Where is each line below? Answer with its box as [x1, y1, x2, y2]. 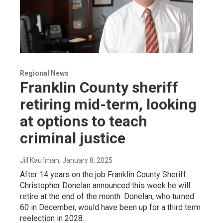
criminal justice [20, 129, 125, 147]
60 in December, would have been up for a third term [20, 202, 201, 212]
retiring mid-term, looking [20, 95, 197, 113]
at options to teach [20, 112, 147, 130]
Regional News [20, 69, 69, 77]
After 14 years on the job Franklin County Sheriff [20, 169, 186, 179]
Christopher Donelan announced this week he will [20, 180, 190, 190]
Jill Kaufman [20, 156, 59, 164]
